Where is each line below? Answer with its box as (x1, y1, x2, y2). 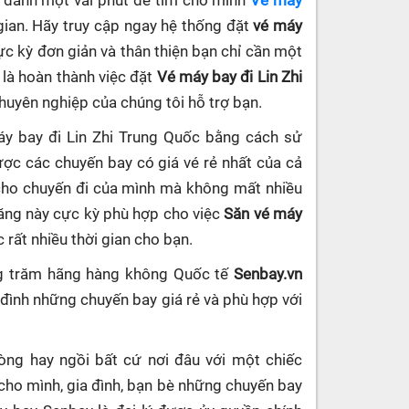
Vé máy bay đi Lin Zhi (156, 68, 303, 86)
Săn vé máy (224, 204, 303, 223)
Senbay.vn (234, 265, 302, 283)
